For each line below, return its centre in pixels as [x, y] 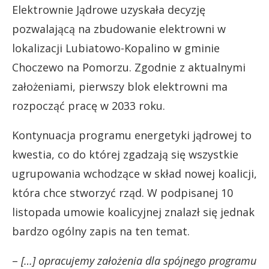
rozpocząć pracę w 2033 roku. [89, 106]
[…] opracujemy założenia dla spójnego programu [139, 261]
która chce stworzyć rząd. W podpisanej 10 [122, 193]
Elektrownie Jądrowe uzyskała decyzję [109, 10]
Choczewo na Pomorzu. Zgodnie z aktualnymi [129, 67]
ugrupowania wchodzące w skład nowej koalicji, [134, 174]
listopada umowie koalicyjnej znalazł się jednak [133, 212]
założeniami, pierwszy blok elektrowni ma [120, 86]
